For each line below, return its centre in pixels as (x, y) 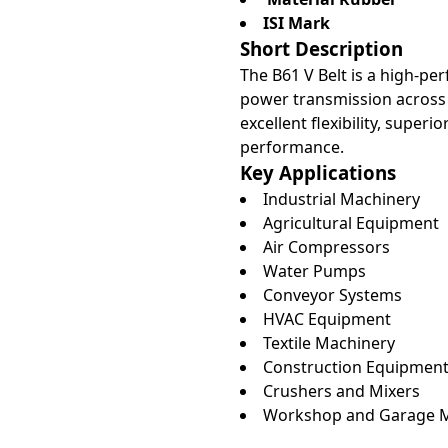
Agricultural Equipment (350, 223)
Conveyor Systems (332, 295)
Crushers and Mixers (341, 391)
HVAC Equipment (326, 319)
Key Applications (317, 172)
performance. (291, 147)
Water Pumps (314, 271)
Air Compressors (326, 247)
